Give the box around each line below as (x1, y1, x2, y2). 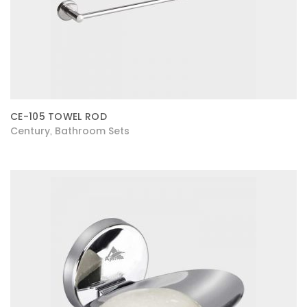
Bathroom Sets (55, 124, 130, 138)
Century (10, 124, 50, 138)
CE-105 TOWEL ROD (10, 110, 107, 123)
